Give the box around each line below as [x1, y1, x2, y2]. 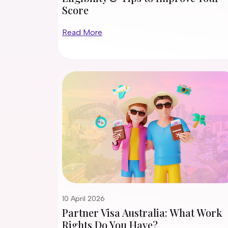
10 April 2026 [62, 194, 105, 203]
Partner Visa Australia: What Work [62, 206, 222, 219]
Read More [62, 27, 102, 37]
